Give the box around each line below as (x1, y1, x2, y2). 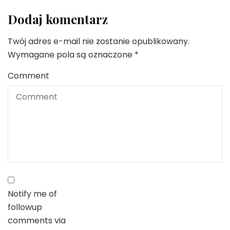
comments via (8, 215, 66, 227)
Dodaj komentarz (8, 11, 108, 28)
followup (8, 201, 42, 214)
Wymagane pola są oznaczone (8, 49, 135, 61)
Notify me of (8, 188, 57, 200)
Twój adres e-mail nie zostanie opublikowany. (8, 35, 189, 48)
